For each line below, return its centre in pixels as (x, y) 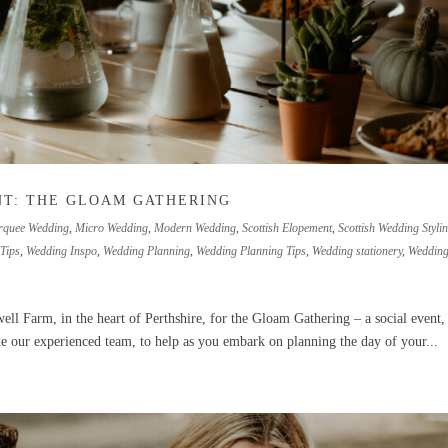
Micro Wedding (112, 227)
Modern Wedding (195, 227)
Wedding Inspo (62, 250)
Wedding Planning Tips (251, 250)
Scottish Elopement (287, 227)
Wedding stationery (357, 250)
